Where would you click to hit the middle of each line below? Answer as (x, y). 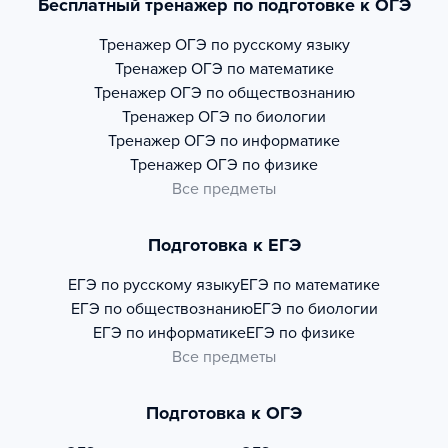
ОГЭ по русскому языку (262, 45)
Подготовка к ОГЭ (224, 413)
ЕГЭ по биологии (315, 309)
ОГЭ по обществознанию (262, 93)
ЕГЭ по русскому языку (154, 285)
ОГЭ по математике (262, 69)
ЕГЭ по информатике (169, 333)
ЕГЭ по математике (310, 285)
